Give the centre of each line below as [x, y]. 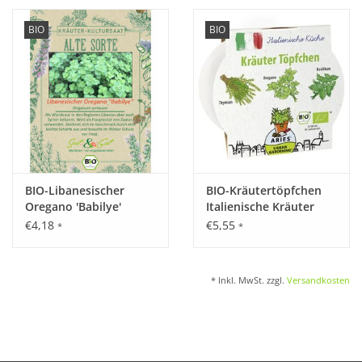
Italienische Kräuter [260, 207]
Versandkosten [318, 280]
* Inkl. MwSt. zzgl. [249, 280]
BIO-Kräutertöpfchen [264, 191]
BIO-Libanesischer [75, 191]
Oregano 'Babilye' [73, 207]
